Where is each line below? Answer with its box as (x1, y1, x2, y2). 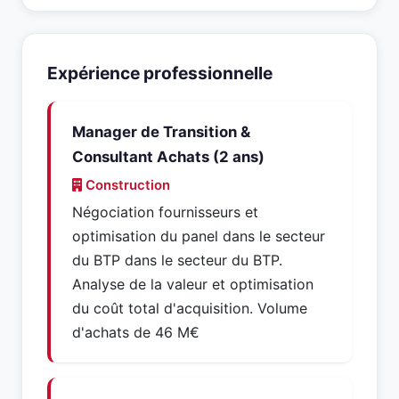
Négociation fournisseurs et (72, 203, 258, 221)
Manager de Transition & (72, 123, 250, 141)
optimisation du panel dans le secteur (72, 227, 325, 245)
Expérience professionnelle (47, 62, 273, 84)
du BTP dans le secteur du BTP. (72, 251, 282, 269)
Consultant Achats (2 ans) (72, 148, 265, 166)
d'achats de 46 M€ (72, 323, 199, 341)
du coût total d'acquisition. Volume (72, 299, 307, 317)
